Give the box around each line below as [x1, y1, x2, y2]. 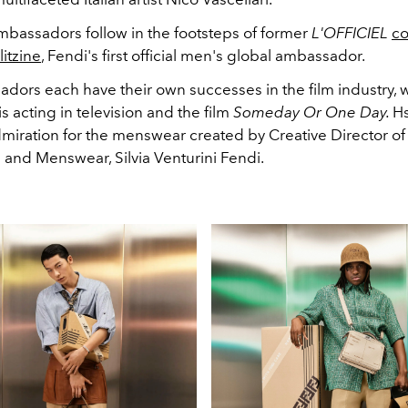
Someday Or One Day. [233, 102, 393, 121]
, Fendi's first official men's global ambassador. [41, 46, 368, 65]
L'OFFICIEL [311, 23, 388, 42]
